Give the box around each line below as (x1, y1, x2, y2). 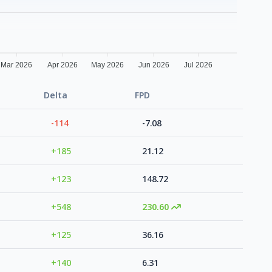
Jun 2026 (138, 61, 169, 70)
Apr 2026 (47, 61, 78, 70)
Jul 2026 (184, 61, 213, 70)
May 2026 (91, 61, 124, 70)
